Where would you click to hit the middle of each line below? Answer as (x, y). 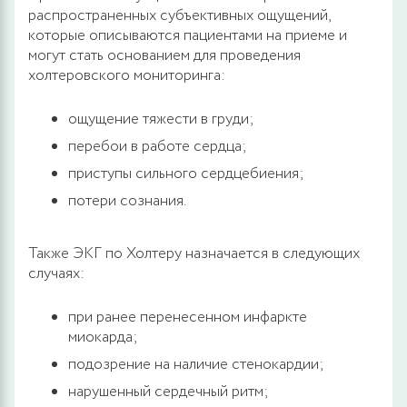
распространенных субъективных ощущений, (179, 15)
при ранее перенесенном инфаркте (188, 317)
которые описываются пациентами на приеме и (188, 35)
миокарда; (103, 337)
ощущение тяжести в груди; (161, 119)
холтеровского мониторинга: (127, 75)
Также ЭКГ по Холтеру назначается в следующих (194, 253)
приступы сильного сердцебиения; (186, 174)
